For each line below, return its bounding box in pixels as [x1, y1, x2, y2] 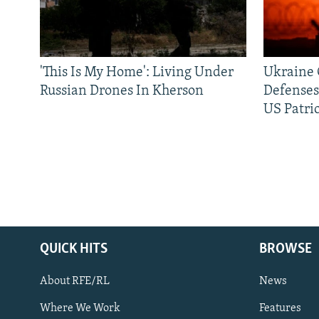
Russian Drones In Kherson [40, 83, 204, 98]
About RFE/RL [40, 275, 110, 287]
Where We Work [40, 302, 120, 314]
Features [259, 302, 301, 314]
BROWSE [259, 241, 312, 256]
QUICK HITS [40, 241, 108, 256]
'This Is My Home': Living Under [40, 65, 234, 80]
